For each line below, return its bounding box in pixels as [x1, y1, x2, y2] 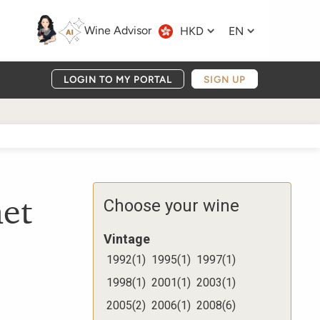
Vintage [104, 231, 150, 247]
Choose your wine [104, 196, 239, 216]
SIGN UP [204, 74, 246, 86]
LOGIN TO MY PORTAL [64, 74, 172, 86]
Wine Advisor [84, 24, 151, 37]
